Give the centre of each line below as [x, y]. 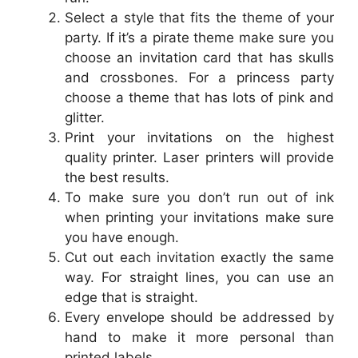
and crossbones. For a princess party [199, 77]
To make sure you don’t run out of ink [199, 197]
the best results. [117, 177]
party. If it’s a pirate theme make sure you [199, 37]
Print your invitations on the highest [199, 137]
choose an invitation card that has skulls [199, 57]
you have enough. [122, 237]
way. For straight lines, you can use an [199, 277]
